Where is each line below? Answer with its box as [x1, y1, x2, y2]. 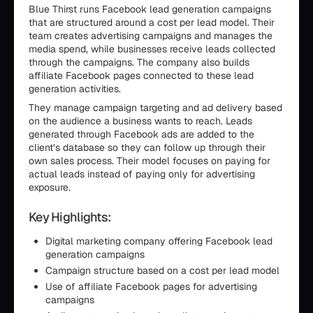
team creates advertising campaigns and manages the [29, 29, 272, 42]
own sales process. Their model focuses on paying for [29, 154, 270, 167]
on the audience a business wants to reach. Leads [29, 115, 252, 127]
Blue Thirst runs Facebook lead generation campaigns [29, 3, 271, 15]
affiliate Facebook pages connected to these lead [29, 69, 254, 82]
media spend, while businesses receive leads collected [29, 43, 275, 55]
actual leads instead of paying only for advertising [29, 168, 255, 180]
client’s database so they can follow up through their [29, 141, 265, 154]
